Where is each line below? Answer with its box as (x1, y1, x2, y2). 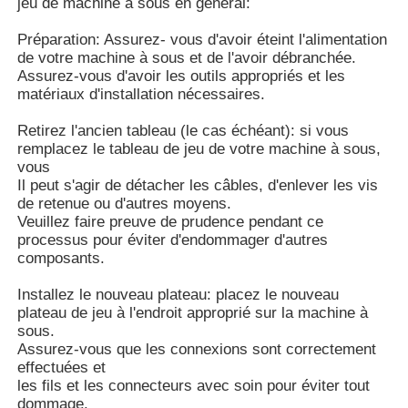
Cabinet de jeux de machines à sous (32, 39, 280, 57)
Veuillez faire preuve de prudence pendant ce (17, 212, 324, 230)
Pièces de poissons (32, 270, 166, 288)
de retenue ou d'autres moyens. (17, 194, 232, 212)
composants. (17, 249, 106, 267)
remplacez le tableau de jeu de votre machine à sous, (17, 139, 382, 158)
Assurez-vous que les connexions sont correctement (17, 340, 377, 358)
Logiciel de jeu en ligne (32, 155, 188, 173)
